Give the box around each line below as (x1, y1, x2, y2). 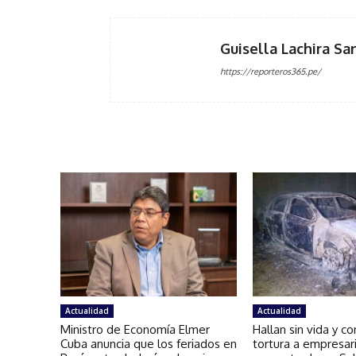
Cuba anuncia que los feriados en (60, 335, 237, 351)
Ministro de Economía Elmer (60, 321, 210, 337)
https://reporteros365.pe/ (220, 65, 321, 77)
